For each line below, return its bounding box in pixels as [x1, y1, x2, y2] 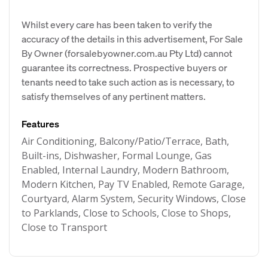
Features [22, 117, 59, 130]
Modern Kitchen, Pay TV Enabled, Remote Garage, [22, 178, 245, 191]
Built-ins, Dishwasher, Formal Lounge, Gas [22, 149, 212, 162]
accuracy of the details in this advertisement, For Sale [22, 32, 243, 45]
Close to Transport [22, 221, 107, 234]
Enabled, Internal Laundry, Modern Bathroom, [22, 163, 229, 176]
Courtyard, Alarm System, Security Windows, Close [22, 192, 246, 205]
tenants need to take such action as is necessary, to [22, 75, 234, 88]
